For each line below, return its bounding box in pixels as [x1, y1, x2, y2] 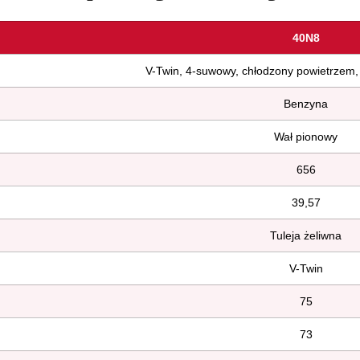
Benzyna [284, 96, 328, 110]
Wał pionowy [274, 129, 337, 143]
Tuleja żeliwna [270, 228, 342, 242]
